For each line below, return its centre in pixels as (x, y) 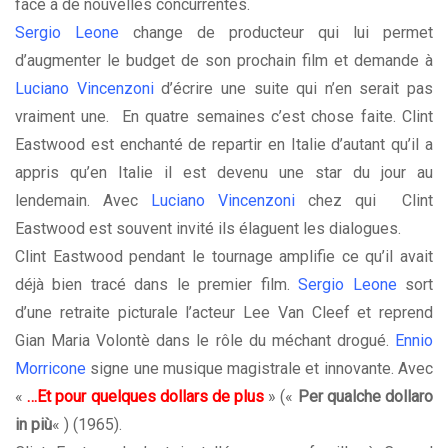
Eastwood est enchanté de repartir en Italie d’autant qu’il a (224, 145)
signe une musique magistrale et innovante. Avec (259, 369)
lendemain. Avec (83, 201)
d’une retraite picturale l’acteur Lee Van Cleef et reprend (224, 313)
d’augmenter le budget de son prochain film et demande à (224, 61)
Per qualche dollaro (365, 397)
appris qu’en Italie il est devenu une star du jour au (224, 173)
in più (33, 425)
